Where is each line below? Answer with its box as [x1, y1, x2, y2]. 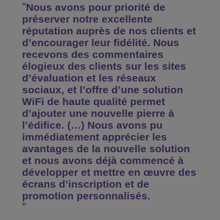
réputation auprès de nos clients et [22, 25, 196, 36]
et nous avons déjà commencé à [22, 155, 184, 166]
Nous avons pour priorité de [26, 1, 165, 13]
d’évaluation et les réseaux [22, 72, 156, 83]
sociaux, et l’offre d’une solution [22, 84, 183, 95]
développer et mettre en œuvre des [22, 166, 196, 178]
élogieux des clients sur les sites [22, 60, 186, 72]
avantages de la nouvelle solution [22, 143, 190, 154]
